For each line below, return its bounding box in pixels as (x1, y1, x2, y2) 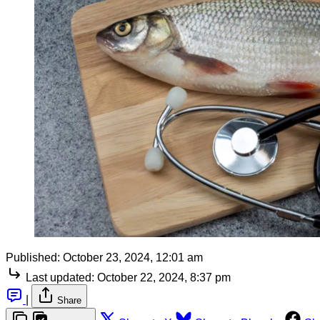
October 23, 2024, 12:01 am (63, 251, 203, 264)
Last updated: (26, 271, 94, 284)
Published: (6, 251, 60, 264)
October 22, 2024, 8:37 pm (97, 271, 231, 284)
